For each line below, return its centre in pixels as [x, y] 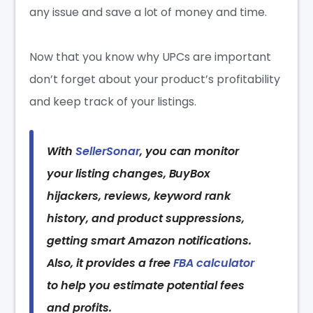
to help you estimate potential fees [146, 286]
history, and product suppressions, [146, 219]
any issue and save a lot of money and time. [148, 13]
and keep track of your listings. [113, 102]
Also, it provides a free [110, 263]
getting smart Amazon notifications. [150, 241]
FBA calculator [214, 263]
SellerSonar [108, 152]
